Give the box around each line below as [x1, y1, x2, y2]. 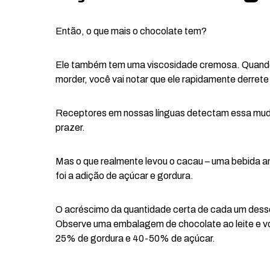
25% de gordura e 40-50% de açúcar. [55, 233, 215, 243]
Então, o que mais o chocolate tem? [55, 26, 207, 36]
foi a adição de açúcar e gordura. [55, 171, 193, 181]
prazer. [55, 122, 85, 133]
